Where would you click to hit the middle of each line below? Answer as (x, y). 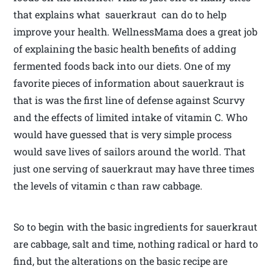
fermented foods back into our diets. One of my (122, 66)
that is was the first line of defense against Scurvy (131, 100)
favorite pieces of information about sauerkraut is (129, 83)
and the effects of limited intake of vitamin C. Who (131, 117)
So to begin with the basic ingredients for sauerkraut (136, 227)
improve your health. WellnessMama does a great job (136, 32)
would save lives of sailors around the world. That (130, 152)
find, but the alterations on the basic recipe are (121, 261)
